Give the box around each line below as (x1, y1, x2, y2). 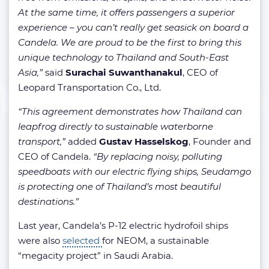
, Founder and (189, 136, 251, 148)
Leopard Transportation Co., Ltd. (18, 82, 161, 94)
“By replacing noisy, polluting (91, 151, 222, 163)
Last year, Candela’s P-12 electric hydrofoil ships (18, 220, 228, 232)
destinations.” (18, 196, 79, 208)
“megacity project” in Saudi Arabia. (18, 250, 173, 262)
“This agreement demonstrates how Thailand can (18, 106, 242, 118)
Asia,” (18, 67, 45, 79)
